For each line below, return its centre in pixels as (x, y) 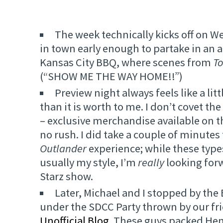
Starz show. (66, 176)
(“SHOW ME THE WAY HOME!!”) (111, 76)
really (151, 163)
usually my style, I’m (89, 163)
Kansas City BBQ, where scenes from (126, 62)
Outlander (63, 149)
